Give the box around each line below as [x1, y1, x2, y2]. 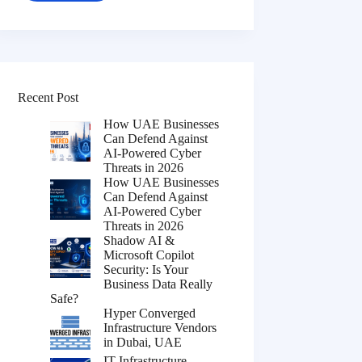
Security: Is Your [103, 262, 189, 276]
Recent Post [18, 90, 79, 104]
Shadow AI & [103, 233, 175, 247]
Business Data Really [103, 276, 213, 291]
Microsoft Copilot [103, 247, 195, 262]
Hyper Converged [103, 305, 196, 320]
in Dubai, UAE [103, 335, 183, 349]
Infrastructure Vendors [103, 320, 217, 335]
